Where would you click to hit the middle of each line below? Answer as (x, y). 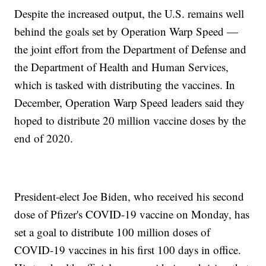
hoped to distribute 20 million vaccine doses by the (130, 121)
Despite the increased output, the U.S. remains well (129, 14)
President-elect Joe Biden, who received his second (129, 197)
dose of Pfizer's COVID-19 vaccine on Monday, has (132, 214)
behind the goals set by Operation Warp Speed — (126, 31)
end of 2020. (44, 138)
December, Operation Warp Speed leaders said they (130, 103)
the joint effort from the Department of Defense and (131, 49)
